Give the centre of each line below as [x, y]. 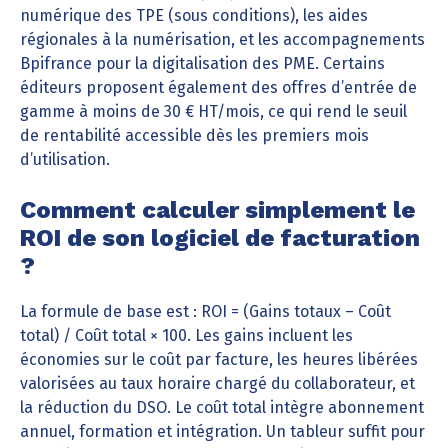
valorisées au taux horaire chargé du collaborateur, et [217, 383]
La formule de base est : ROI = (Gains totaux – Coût [205, 311]
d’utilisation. [65, 159]
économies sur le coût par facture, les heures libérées [219, 359]
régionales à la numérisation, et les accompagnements [222, 39]
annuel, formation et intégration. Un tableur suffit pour [222, 431]
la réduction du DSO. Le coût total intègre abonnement [222, 407]
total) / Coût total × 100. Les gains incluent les [186, 335]
